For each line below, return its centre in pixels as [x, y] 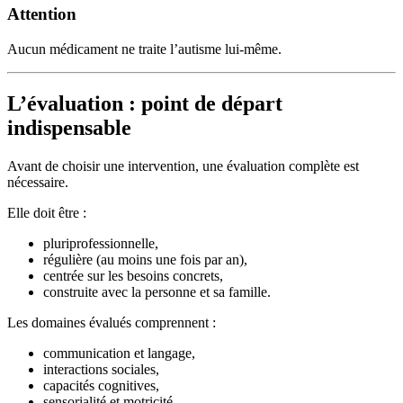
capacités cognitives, [101, 385]
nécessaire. [38, 182]
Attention [42, 14]
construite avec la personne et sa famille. [157, 291]
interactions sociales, [101, 369]
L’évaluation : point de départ [145, 103]
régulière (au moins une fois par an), [145, 259]
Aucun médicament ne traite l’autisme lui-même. [144, 49]
